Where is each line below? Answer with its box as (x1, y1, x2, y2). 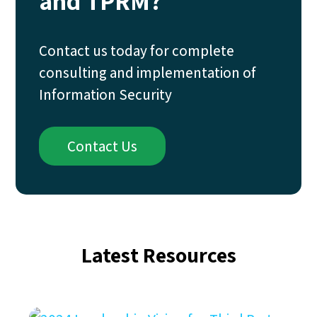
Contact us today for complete (38, 41, 234, 61)
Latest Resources (81, 240, 236, 269)
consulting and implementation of (38, 63, 256, 83)
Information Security (38, 85, 172, 105)
